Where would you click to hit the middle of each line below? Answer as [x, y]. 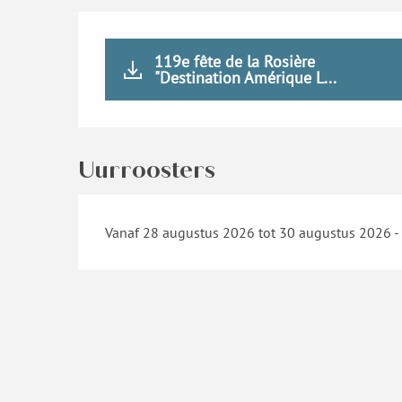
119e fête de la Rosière [235, 61]
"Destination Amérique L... [246, 77]
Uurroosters [147, 170]
